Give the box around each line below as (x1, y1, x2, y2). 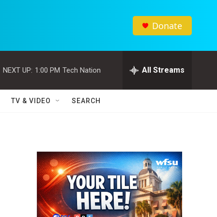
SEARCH (72, 97, 101, 105)
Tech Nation (62, 65, 101, 75)
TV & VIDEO (11, 97, 51, 105)
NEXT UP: (3, 65, 32, 75)
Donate (152, 19, 182, 31)
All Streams (142, 65, 185, 75)
